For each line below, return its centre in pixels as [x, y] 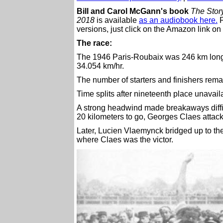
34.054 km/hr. [100, 66]
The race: [94, 43]
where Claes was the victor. [125, 140]
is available [117, 20]
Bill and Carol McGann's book [133, 11]
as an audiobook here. [178, 20]
